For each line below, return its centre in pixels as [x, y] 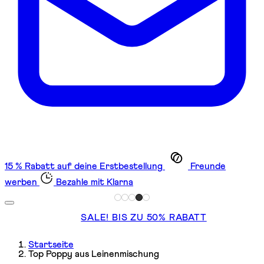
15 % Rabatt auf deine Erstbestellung [84, 166]
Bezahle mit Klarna [95, 182]
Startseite [51, 244]
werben [21, 182]
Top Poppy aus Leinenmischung [94, 254]
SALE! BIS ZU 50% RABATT [144, 217]
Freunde [208, 166]
